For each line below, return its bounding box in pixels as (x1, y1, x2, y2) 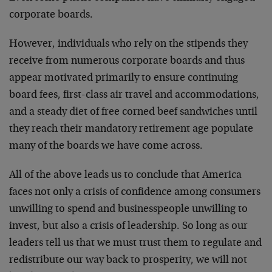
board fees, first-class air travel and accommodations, (9, 90, 259, 101)
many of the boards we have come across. (9, 141, 203, 152)
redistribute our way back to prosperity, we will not (9, 255, 247, 266)
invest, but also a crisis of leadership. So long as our (9, 221, 248, 232)
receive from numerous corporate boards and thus (9, 56, 245, 67)
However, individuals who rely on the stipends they (9, 39, 248, 50)
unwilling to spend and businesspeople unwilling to (9, 204, 248, 215)
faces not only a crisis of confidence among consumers (9, 187, 260, 198)
